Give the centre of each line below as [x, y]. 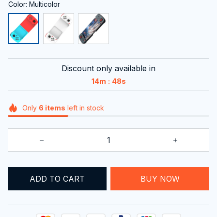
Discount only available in [108, 68]
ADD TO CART [57, 178]
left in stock [85, 108]
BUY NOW [160, 178]
